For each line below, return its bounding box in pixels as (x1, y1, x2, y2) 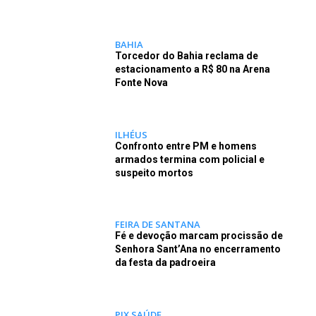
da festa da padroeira (114, 257, 216, 269)
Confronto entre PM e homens (114, 140, 257, 152)
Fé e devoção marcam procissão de (114, 230, 283, 242)
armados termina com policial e (114, 153, 265, 165)
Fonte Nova (114, 76, 168, 88)
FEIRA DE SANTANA (114, 218, 200, 231)
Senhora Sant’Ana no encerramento (114, 243, 281, 255)
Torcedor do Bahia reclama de (114, 49, 258, 61)
